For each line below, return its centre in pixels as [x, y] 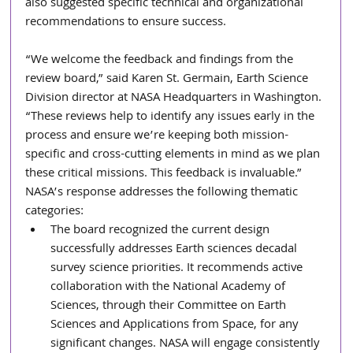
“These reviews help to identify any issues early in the [172, 117]
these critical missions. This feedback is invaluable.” [164, 174]
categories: [55, 212]
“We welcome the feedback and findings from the [161, 61]
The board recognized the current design [162, 231]
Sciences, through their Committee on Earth [170, 307]
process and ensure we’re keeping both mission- [157, 136]
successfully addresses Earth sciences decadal [176, 250]
